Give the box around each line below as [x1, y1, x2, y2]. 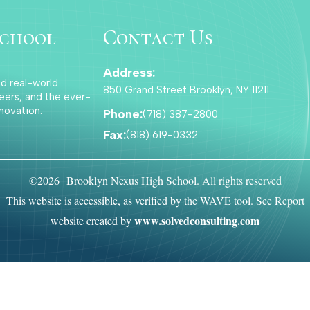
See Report [255, 193, 304, 208]
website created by [51, 213, 134, 228]
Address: [103, 65, 156, 81]
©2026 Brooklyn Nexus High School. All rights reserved [28, 173, 282, 188]
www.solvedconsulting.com [134, 212, 259, 229]
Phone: [103, 107, 143, 122]
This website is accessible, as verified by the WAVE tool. [6, 193, 256, 208]
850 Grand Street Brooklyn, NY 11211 [103, 84, 270, 97]
